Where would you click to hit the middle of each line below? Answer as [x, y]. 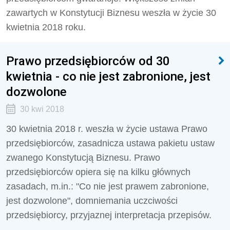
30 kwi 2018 [42, 109]
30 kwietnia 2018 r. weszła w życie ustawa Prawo [107, 129]
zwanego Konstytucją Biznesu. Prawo [83, 158]
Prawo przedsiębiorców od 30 [88, 61]
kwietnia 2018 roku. [46, 27]
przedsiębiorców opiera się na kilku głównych [98, 172]
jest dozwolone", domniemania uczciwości [92, 201]
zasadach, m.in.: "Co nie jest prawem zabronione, [108, 186]
